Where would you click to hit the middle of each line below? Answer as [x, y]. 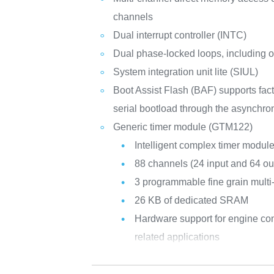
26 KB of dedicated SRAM [192, 200]
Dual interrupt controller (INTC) [180, 35]
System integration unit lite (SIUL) [186, 72]
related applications [177, 237]
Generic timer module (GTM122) [183, 127]
